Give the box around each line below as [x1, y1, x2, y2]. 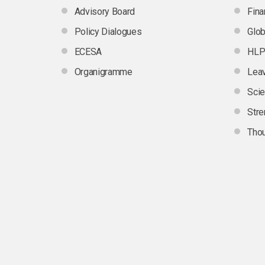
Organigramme [74, 66, 132, 77]
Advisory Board [74, 5, 135, 17]
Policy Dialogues [74, 25, 142, 37]
